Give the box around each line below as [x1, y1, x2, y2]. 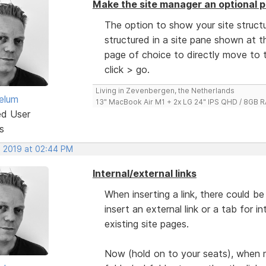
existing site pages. [104, 217, 189, 230]
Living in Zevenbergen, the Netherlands [95, 85, 235, 95]
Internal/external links [92, 167, 197, 179]
